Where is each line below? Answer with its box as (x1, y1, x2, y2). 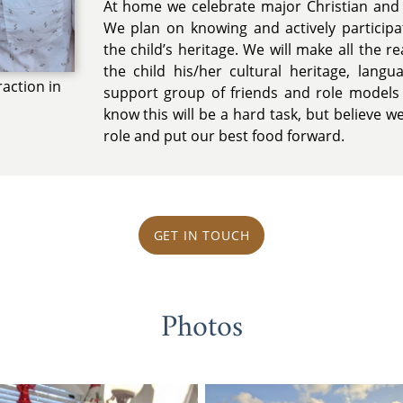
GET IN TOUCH (153, 226, 250, 244)
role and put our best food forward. (103, 125, 345, 146)
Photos (160, 301, 243, 355)
